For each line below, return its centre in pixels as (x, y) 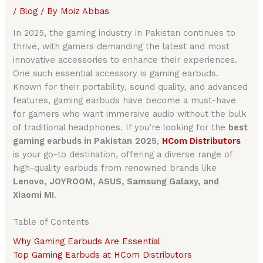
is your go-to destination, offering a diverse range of (123, 154)
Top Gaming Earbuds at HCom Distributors (103, 255)
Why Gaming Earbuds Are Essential (87, 242)
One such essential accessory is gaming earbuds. (116, 73)
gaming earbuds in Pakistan (73, 141)
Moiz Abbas (85, 11)
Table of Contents (51, 222)
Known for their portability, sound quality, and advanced (131, 87)
